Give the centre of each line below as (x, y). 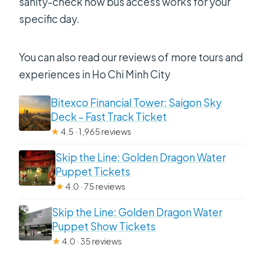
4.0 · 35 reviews (92, 241)
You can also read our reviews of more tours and (131, 57)
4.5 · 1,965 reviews (95, 131)
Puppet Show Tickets (104, 226)
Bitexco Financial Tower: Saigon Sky (136, 103)
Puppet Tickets (93, 171)
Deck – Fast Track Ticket (108, 117)
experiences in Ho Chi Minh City (95, 74)
